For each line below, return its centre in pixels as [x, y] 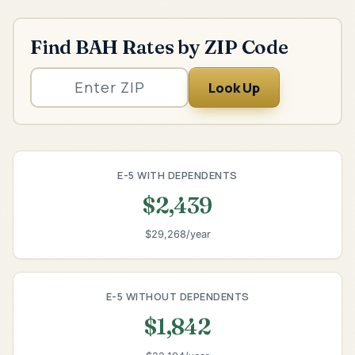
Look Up [234, 87]
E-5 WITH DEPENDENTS [177, 175]
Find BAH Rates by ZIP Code [159, 46]
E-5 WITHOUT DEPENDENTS [177, 297]
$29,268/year [177, 235]
